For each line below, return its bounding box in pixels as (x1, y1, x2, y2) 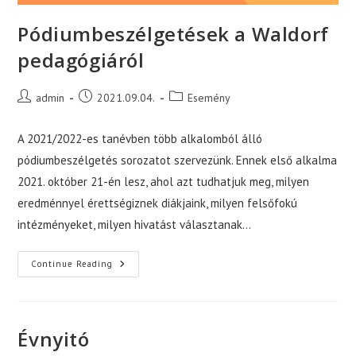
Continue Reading (31, 258, 114, 270)
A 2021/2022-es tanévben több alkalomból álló (17, 131, 263, 147)
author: (17, 106, 49, 121)
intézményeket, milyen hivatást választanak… (17, 217, 252, 233)
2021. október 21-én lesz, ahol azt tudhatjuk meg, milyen (17, 174, 310, 190)
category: (168, 106, 213, 121)
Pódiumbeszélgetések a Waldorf (17, 21, 329, 48)
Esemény (188, 91, 231, 106)
